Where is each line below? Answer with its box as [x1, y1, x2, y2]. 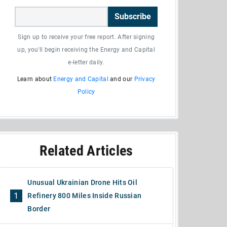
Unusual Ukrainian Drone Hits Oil [27, 178, 138, 186]
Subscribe [115, 12, 152, 21]
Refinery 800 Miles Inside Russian [27, 192, 142, 200]
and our [108, 75, 134, 83]
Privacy [134, 75, 156, 83]
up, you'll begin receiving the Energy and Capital [17, 46, 156, 53]
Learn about [17, 75, 54, 83]
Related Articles [39, 142, 133, 159]
